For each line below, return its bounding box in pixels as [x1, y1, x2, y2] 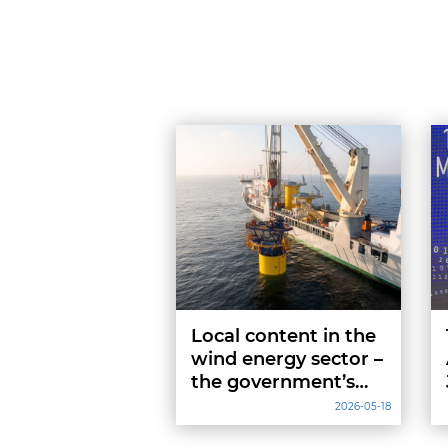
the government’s [190, 371, 355, 393]
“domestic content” [190, 417, 371, 439]
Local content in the [190, 325, 376, 347]
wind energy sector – [190, 348, 383, 370]
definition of [190, 394, 305, 416]
